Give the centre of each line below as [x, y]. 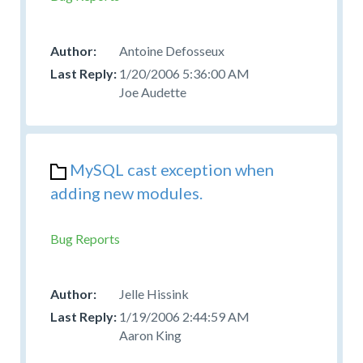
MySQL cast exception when [172, 169]
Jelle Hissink [154, 293]
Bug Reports [85, 238]
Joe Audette [153, 92]
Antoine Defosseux [172, 50]
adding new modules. [126, 192]
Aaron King [150, 335]
